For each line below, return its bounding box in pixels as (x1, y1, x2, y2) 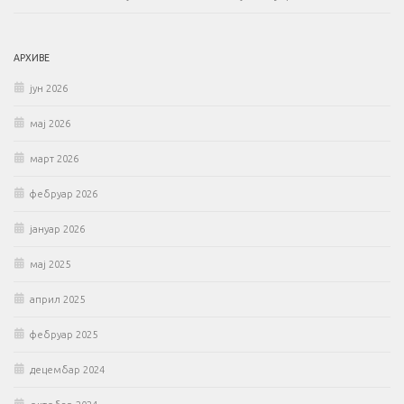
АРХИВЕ (14, 51, 50, 63)
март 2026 (30, 152, 78, 164)
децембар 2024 (30, 363, 105, 375)
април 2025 (30, 293, 85, 305)
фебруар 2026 (30, 188, 97, 199)
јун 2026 (30, 82, 68, 94)
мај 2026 (30, 117, 70, 129)
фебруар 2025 (30, 328, 97, 340)
